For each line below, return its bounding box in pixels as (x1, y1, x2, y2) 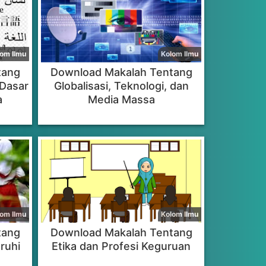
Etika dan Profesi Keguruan (52, 240, 191, 252)
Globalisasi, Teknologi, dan (53, 80, 189, 92)
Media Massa (87, 93, 155, 106)
